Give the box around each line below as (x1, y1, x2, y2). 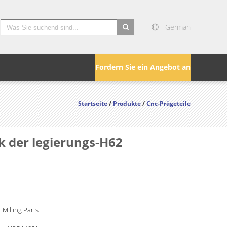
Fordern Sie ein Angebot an (95, 62, 191, 72)
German (165, 22, 191, 32)
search (117, 36, 140, 47)
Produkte (113, 99, 141, 108)
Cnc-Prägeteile (146, 99, 191, 108)
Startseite (78, 99, 107, 108)
